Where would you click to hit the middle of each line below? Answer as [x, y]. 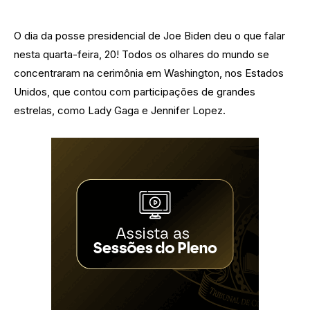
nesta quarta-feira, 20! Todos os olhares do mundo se [142, 55]
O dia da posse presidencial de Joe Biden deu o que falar [149, 36]
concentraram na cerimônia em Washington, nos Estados [149, 73]
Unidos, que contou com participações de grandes [135, 92]
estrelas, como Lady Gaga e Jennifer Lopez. [120, 111]
